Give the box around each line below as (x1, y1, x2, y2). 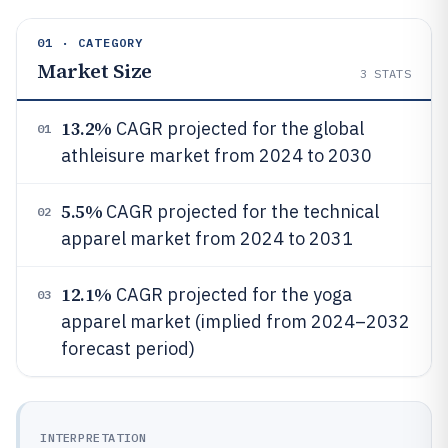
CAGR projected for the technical (102, 200, 380, 223)
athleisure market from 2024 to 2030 (61, 144, 372, 167)
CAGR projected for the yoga (111, 283, 352, 306)
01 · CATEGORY (37, 35, 144, 50)
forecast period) (61, 337, 195, 360)
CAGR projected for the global (111, 117, 364, 140)
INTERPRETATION (40, 430, 147, 445)
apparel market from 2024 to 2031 (61, 227, 353, 250)
